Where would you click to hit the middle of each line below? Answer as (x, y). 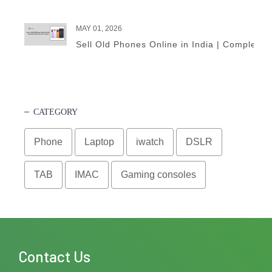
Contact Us (54, 256)
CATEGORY (56, 112)
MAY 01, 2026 (99, 28)
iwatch (150, 141)
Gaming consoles (158, 174)
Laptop (99, 141)
